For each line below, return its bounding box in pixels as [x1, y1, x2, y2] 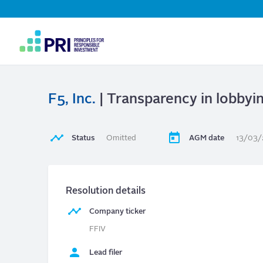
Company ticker [89, 208, 146, 216]
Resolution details [66, 187, 146, 197]
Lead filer [89, 249, 123, 257]
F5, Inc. [48, 92, 96, 107]
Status [72, 134, 95, 143]
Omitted [106, 134, 136, 143]
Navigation [18, 29, 95, 45]
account [18, 66, 76, 82]
